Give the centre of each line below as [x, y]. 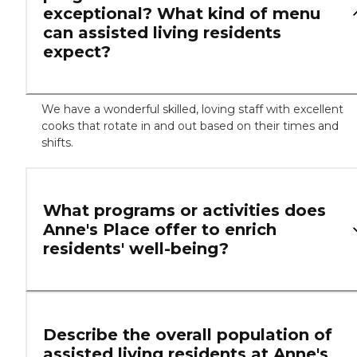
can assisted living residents [162, 33]
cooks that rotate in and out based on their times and [190, 126]
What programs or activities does [184, 211]
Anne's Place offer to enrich [160, 230]
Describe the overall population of [188, 335]
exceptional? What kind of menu [182, 14]
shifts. [57, 143]
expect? [77, 52]
